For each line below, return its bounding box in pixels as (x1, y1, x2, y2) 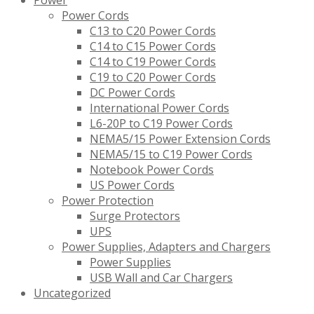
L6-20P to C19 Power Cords (90, 116, 233, 132)
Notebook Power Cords (90, 162, 214, 178)
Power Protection (62, 193, 153, 209)
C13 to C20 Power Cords (90, 23, 216, 39)
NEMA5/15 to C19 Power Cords (90, 146, 252, 163)
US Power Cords (90, 177, 175, 193)
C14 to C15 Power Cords (90, 39, 216, 55)
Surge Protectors (90, 208, 180, 224)
